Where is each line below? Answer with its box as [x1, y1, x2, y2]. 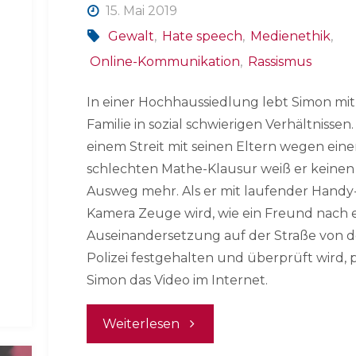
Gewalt [107, 29, 154, 44]
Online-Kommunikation [89, 54, 240, 70]
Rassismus [247, 54, 311, 70]
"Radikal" [178, 315, 235, 331]
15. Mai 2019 [105, 3, 177, 19]
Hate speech [162, 29, 243, 44]
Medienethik [250, 29, 331, 44]
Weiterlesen [102, 316, 180, 332]
